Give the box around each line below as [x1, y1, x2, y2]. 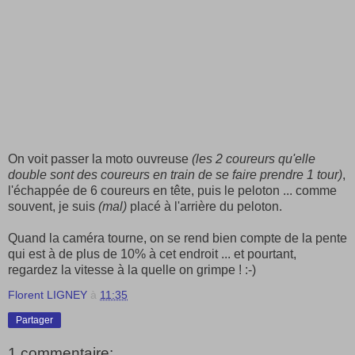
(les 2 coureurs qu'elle [192, 151, 315, 166]
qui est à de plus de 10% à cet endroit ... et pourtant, [8, 246, 296, 261]
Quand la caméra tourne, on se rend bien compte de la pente [8, 231, 347, 245]
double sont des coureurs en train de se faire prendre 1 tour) [8, 167, 342, 181]
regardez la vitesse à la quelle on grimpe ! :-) [8, 262, 256, 277]
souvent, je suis [8, 199, 98, 213]
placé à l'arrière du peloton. [127, 199, 282, 213]
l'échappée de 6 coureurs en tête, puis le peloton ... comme [8, 183, 337, 197]
